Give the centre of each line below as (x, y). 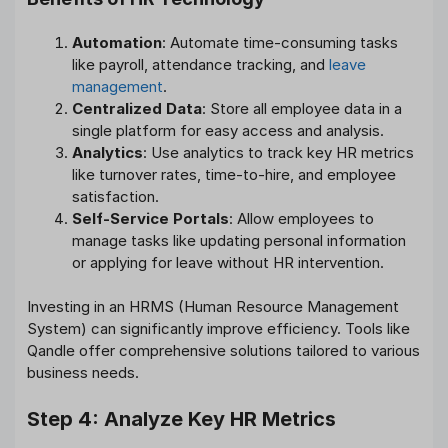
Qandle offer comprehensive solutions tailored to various (223, 351)
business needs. (83, 373)
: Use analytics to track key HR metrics (278, 152)
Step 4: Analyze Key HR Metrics (181, 418)
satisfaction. (115, 196)
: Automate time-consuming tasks (280, 42)
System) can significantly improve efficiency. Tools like (218, 329)
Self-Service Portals (150, 218)
